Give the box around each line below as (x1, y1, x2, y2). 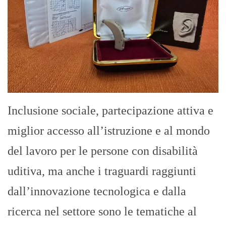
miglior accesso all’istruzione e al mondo (8, 124, 210, 137)
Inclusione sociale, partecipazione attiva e (8, 103, 213, 117)
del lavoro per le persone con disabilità (8, 144, 198, 157)
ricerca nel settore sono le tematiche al (8, 204, 197, 218)
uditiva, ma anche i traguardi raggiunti (8, 164, 196, 178)
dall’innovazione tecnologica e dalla (8, 184, 186, 198)
